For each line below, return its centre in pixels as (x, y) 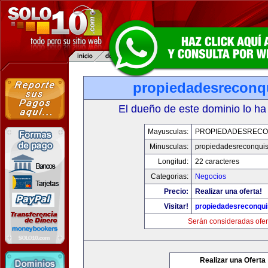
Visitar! (176, 206)
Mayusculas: (168, 132)
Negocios (211, 176)
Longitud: (173, 162)
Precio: (176, 191)
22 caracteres (217, 162)
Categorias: (170, 176)
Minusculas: (169, 147)
